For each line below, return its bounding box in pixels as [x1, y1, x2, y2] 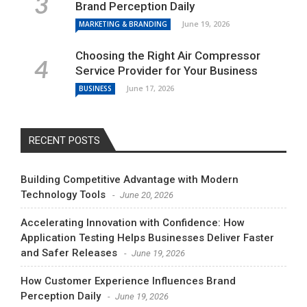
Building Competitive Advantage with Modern [21, 173, 238, 186]
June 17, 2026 [126, 82, 174, 93]
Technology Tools [21, 188, 106, 201]
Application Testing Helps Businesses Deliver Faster [21, 231, 274, 244]
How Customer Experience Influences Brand [21, 274, 236, 287]
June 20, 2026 [120, 189, 173, 200]
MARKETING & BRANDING [79, 19, 167, 29]
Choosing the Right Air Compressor [75, 48, 260, 62]
